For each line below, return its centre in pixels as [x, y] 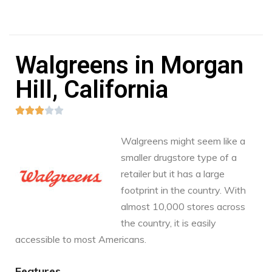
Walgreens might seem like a [183, 141]
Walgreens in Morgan [129, 65]
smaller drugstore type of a [179, 157]
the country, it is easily [168, 223]
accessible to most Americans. [81, 239]
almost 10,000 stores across [183, 206]
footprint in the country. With [183, 190]
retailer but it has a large [173, 173]
